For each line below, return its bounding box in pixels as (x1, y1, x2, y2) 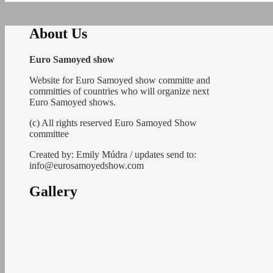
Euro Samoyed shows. (29, 96, 116, 107)
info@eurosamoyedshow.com (29, 160, 144, 171)
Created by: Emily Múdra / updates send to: (29, 149, 196, 160)
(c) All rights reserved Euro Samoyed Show (29, 117, 197, 128)
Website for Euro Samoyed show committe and (29, 74, 210, 85)
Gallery (29, 183, 77, 199)
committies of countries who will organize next (29, 85, 209, 96)
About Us (29, 25, 87, 41)
